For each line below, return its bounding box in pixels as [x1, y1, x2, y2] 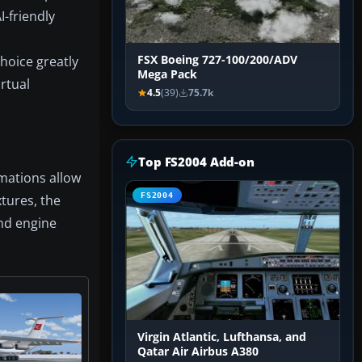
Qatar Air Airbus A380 [137, 344, 259, 360]
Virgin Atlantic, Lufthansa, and [137, 330, 306, 345]
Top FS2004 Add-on [138, 154, 255, 170]
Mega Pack [137, 67, 197, 82]
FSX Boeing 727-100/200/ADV [137, 53, 297, 68]
